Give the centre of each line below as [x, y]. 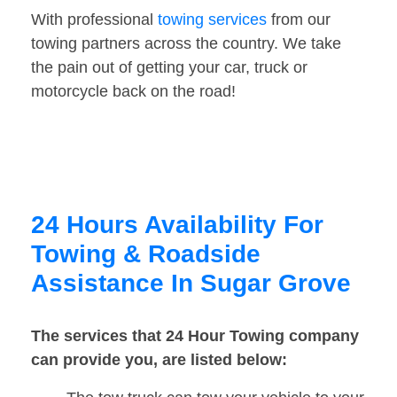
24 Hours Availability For [177, 225]
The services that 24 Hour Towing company [195, 336]
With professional [94, 20]
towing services [212, 20]
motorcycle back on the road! [133, 92]
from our [299, 20]
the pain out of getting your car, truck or [169, 68]
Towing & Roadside [146, 254]
